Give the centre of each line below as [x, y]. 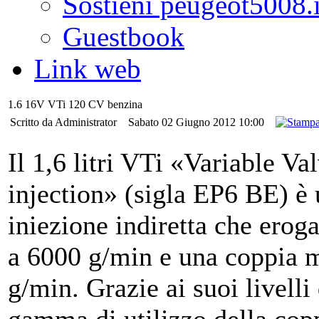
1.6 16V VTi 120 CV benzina [75, 104]
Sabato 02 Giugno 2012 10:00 [198, 122]
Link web [88, 69]
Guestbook [124, 37]
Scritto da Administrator [65, 122]
